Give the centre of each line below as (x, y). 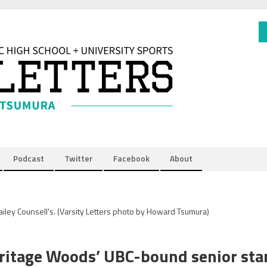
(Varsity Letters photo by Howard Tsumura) (133, 211)
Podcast (29, 158)
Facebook (131, 158)
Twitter (79, 158)
